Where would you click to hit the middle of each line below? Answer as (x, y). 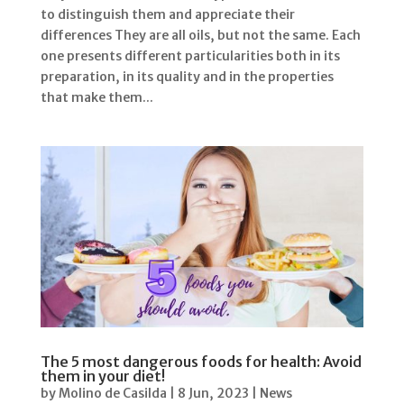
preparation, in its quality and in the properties (187, 76)
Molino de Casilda (112, 394)
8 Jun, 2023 (213, 394)
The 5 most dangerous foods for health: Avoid (201, 362)
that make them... (96, 97)
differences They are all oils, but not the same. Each (200, 35)
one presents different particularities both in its (190, 55)
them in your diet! (102, 376)
